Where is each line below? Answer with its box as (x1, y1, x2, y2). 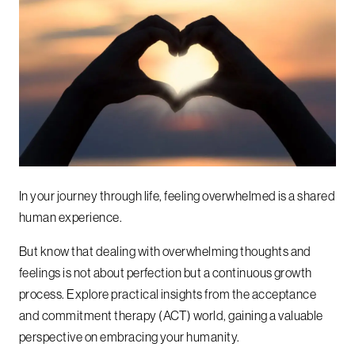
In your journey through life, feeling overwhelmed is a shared (19, 188, 336, 204)
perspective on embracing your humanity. (19, 329, 242, 345)
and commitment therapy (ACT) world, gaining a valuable (19, 307, 323, 324)
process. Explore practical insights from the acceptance (19, 286, 317, 303)
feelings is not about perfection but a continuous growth (19, 265, 312, 281)
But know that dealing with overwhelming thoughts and (19, 243, 311, 260)
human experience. (19, 209, 124, 226)
